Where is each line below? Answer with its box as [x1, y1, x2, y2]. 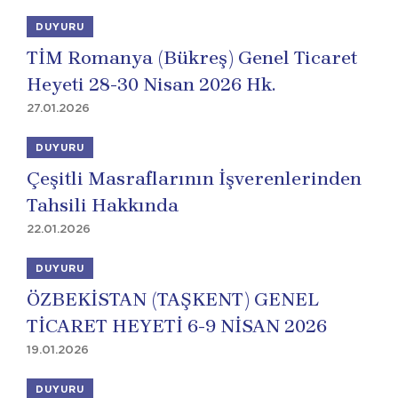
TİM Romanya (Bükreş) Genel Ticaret [27, 47, 357, 68]
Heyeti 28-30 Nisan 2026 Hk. [27, 74, 275, 95]
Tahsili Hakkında [27, 195, 179, 216]
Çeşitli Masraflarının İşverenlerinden [27, 168, 362, 189]
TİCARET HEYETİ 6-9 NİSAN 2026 [27, 315, 327, 337]
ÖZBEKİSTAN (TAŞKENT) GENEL [27, 289, 319, 310]
